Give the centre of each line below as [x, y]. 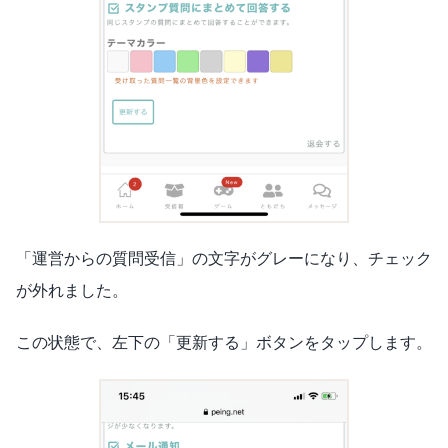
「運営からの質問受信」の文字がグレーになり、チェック [224, 258]
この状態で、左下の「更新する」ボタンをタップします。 [224, 342]
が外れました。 [72, 290]
